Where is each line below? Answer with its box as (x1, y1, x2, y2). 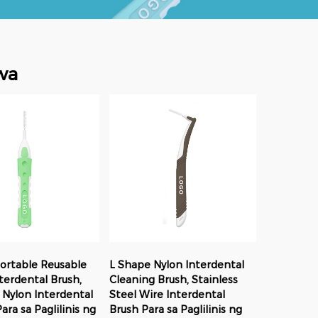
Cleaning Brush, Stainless (109, 273, 238, 286)
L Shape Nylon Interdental (109, 258, 244, 271)
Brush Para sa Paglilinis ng (109, 302, 242, 316)
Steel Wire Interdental (109, 287, 225, 301)
